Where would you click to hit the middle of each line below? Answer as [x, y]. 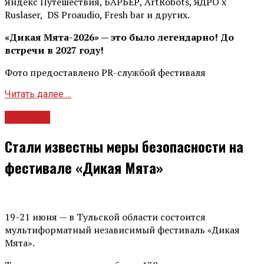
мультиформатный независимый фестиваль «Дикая [122, 230]
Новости [27, 118]
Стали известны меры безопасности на [124, 146]
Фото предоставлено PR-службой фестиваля [105, 73]
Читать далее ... [38, 94]
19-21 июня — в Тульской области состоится [105, 217]
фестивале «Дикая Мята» [84, 167]
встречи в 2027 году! [54, 50]
